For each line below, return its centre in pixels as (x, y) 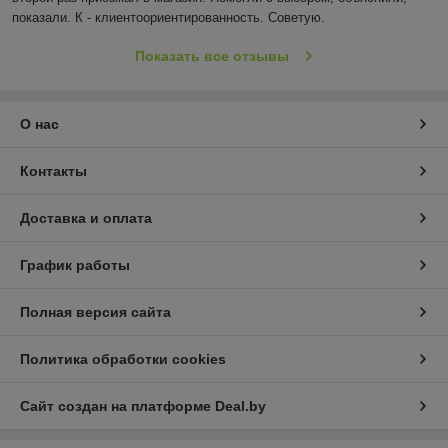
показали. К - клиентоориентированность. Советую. (168, 18)
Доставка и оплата (86, 218)
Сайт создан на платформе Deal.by (143, 406)
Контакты (53, 171)
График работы (75, 265)
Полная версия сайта (95, 312)
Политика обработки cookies (123, 359)
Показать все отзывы (211, 56)
